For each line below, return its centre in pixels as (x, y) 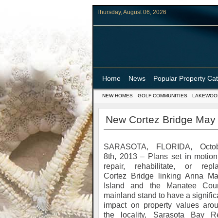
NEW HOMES (118, 96)
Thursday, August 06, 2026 (131, 12)
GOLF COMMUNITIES (163, 96)
